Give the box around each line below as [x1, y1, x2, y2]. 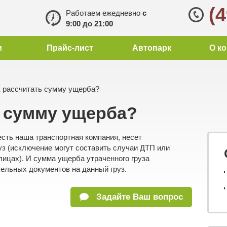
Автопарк [132, 44, 172, 52]
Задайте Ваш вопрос [94, 192, 183, 202]
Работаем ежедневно [66, 9, 142, 17]
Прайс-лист [47, 44, 94, 52]
